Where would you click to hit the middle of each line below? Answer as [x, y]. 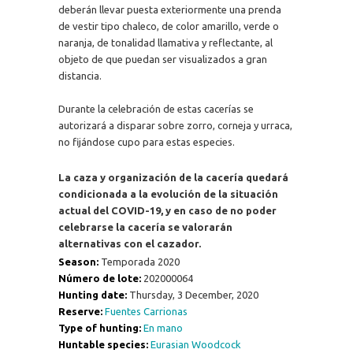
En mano [163, 328]
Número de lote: [100, 279]
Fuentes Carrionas [146, 312]
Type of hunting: [100, 328]
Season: [79, 262]
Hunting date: [93, 295]
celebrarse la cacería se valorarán [145, 227]
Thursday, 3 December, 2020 [193, 295]
